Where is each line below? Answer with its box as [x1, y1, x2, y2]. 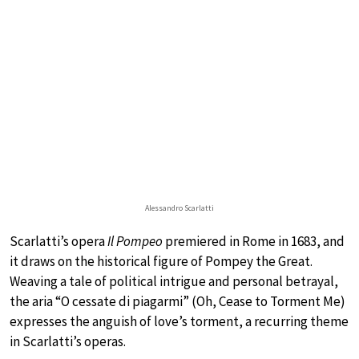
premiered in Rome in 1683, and [165, 232, 345, 250]
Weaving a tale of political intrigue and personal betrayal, [10, 272, 338, 290]
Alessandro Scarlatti [145, 202, 214, 213]
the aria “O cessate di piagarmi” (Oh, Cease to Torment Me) [10, 292, 345, 310]
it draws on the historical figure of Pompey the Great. [10, 252, 313, 270]
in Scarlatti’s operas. [10, 332, 126, 350]
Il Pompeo [107, 232, 165, 250]
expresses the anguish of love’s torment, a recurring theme [10, 312, 349, 330]
